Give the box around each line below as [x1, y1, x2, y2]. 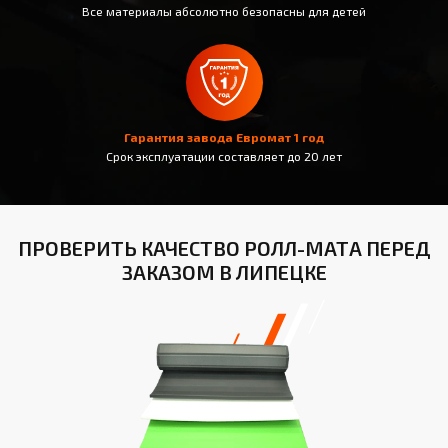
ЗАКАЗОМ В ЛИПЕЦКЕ [121, 259, 327, 284]
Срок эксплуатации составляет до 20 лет [106, 148, 342, 163]
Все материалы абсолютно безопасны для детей [82, 3, 366, 18]
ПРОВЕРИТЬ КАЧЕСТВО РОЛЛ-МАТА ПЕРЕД [18, 235, 430, 260]
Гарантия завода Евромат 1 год [124, 129, 324, 144]
